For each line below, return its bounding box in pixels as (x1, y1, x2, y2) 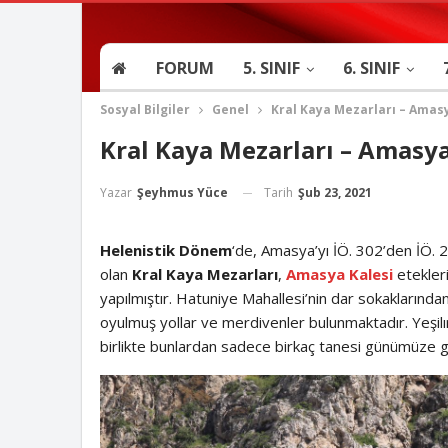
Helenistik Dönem (99, 240, 232, 261)
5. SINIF (242, 57, 300, 79)
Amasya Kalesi (285, 264, 393, 285)
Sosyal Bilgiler (99, 101, 190, 118)
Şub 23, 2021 (297, 183, 372, 201)
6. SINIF (342, 57, 400, 79)
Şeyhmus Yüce (136, 184, 228, 202)
